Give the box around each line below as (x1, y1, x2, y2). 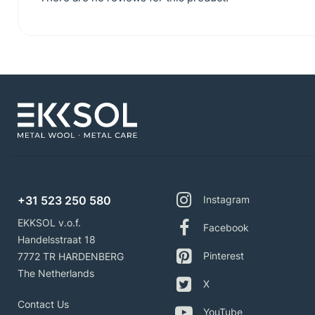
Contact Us (18, 297, 69, 310)
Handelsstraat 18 (18, 233, 96, 245)
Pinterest (203, 250, 244, 262)
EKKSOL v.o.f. (18, 216, 81, 229)
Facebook (203, 221, 249, 234)
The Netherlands (18, 266, 94, 279)
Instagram (203, 193, 250, 206)
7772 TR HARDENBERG (18, 250, 124, 262)
